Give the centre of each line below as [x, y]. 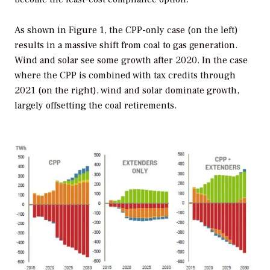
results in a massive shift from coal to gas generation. [126, 45]
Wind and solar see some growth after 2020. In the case [131, 60]
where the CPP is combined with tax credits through [125, 75]
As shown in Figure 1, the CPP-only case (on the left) [126, 30]
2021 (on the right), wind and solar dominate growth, [127, 90]
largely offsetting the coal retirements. [96, 105]
